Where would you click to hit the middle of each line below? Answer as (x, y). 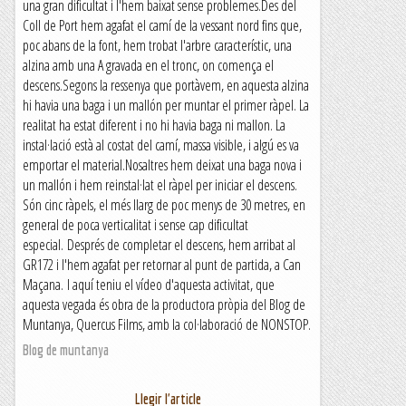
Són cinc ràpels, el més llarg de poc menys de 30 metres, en (164, 205)
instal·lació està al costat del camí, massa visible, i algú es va (161, 145)
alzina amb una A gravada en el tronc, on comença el (148, 65)
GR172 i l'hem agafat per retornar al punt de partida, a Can (162, 265)
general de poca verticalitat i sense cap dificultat (135, 225)
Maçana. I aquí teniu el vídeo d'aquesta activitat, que (149, 285)
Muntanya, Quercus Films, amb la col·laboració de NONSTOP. (167, 324)
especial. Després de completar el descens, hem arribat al (159, 245)
